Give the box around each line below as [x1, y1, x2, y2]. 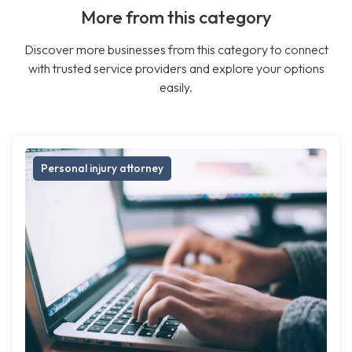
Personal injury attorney [41, 161, 163, 175]
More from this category [80, 6, 272, 28]
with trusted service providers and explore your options [27, 60, 324, 76]
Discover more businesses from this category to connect [24, 42, 328, 57]
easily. [159, 79, 192, 95]
